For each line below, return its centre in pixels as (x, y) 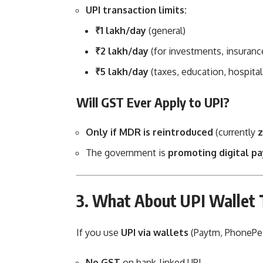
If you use (99, 233)
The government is (127, 153)
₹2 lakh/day (122, 51)
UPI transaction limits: (136, 10)
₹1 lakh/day (121, 31)
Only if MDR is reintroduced (149, 132)
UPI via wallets (155, 233)
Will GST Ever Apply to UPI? (153, 102)
